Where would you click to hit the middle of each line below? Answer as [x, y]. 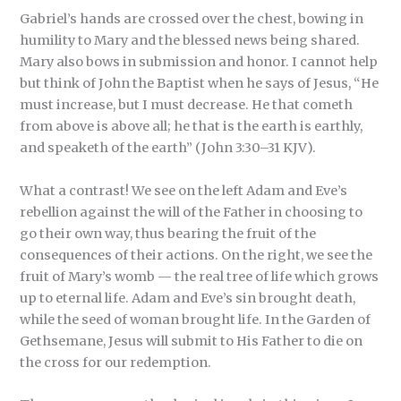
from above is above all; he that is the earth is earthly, [192, 127]
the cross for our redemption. [116, 362]
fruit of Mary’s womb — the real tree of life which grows [200, 276]
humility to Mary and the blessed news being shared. [190, 41]
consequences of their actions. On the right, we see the [196, 255]
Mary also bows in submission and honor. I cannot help [199, 62]
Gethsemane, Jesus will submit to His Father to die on [192, 341]
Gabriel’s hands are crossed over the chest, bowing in [192, 19]
